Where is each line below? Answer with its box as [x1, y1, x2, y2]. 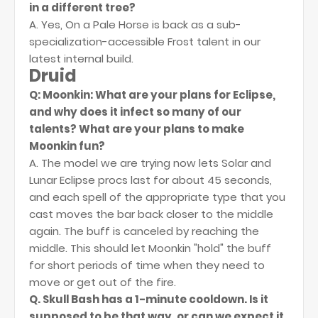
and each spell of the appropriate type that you [29, 190, 285, 204]
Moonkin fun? [29, 138, 105, 153]
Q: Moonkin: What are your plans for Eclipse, [29, 87, 275, 102]
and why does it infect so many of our [29, 104, 241, 119]
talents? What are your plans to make [29, 121, 244, 136]
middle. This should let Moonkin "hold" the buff [29, 241, 271, 256]
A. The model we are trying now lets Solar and [29, 155, 271, 170]
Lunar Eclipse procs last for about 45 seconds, [29, 172, 272, 187]
